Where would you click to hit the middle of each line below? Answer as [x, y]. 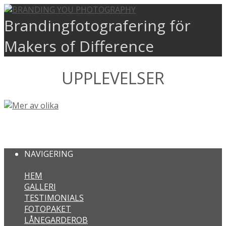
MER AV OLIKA [43, 129]
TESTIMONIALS [54, 198]
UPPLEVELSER [113, 78]
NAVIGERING [49, 154]
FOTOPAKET [48, 209]
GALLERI [40, 187]
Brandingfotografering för [97, 25]
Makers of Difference [79, 46]
